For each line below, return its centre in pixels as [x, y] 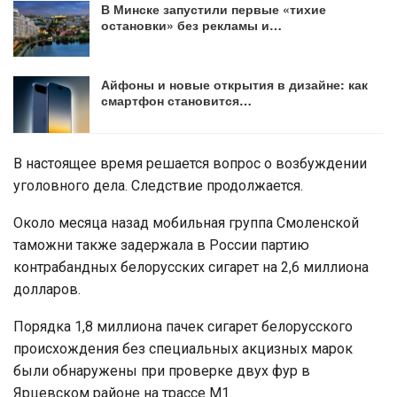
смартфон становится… [176, 101]
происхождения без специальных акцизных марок [183, 348]
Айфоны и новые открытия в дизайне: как [234, 85]
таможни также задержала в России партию [161, 245]
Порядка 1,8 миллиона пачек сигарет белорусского [183, 326]
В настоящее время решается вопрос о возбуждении [190, 163]
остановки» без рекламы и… [191, 24]
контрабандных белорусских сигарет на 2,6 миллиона [191, 267]
